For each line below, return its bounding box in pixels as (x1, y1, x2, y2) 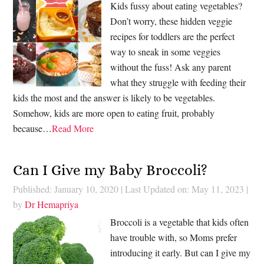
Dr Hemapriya (25, 198, 79, 211)
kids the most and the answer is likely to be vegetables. (13, 91, 216, 104)
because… (13, 121, 52, 134)
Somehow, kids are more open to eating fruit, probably (13, 106, 215, 119)
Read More (52, 121, 94, 134)
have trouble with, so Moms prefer (110, 231, 237, 244)
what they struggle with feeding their (110, 75, 246, 88)
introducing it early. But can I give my (110, 246, 251, 259)
